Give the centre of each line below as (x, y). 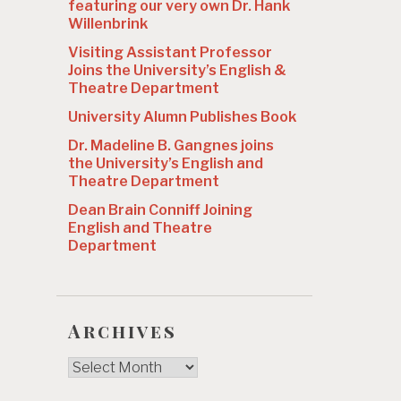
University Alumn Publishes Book (182, 116)
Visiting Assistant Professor (170, 52)
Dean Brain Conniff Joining (160, 209)
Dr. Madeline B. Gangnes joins (171, 145)
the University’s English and (166, 163)
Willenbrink (108, 23)
